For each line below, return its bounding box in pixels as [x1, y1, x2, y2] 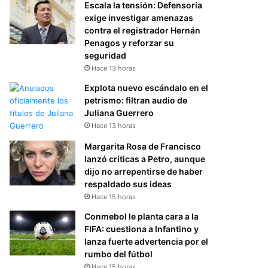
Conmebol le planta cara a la [84, 211, 199, 221]
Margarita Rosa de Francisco [84, 141, 202, 151]
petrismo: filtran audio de [84, 95, 188, 105]
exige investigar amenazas [84, 12, 194, 23]
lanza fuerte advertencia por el [84, 236, 209, 246]
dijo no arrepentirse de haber [84, 166, 203, 176]
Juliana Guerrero [84, 107, 154, 118]
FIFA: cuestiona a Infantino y [84, 223, 199, 234]
